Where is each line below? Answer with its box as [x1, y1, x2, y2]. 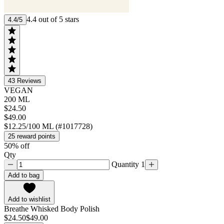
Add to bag [8, 171, 39, 179]
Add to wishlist [8, 195, 50, 203]
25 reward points [8, 132, 55, 140]
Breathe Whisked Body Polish [4, 204, 99, 213]
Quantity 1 [109, 159, 145, 168]
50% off [4, 141, 29, 150]
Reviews [17, 76, 41, 84]
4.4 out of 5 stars [26, 14, 79, 23]
